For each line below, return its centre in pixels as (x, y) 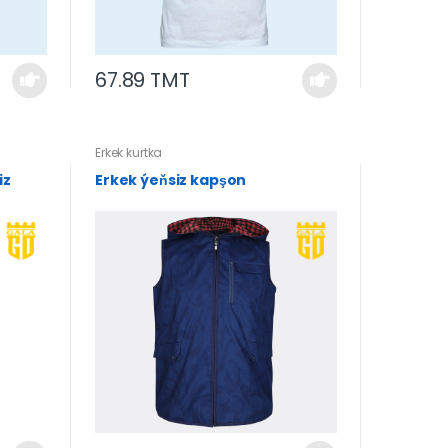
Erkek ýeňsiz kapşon (170, 179)
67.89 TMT (142, 80)
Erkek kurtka (128, 152)
